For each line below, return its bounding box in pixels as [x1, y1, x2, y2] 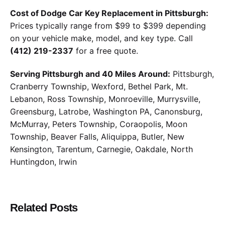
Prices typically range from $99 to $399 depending [10, 20, 206, 31]
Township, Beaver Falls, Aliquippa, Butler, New [10, 132, 184, 142]
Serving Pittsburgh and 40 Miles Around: [10, 69, 170, 79]
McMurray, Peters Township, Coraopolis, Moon [10, 119, 187, 130]
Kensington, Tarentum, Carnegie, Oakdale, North [10, 144, 193, 155]
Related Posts [10, 201, 78, 214]
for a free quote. [73, 45, 138, 56]
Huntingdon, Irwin [10, 157, 77, 167]
